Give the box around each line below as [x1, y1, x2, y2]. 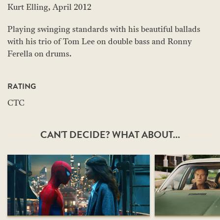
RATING [7, 81, 36, 92]
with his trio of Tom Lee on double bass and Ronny [7, 38, 192, 46]
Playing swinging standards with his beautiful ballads [7, 26, 200, 34]
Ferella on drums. [7, 51, 72, 58]
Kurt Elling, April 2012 [7, 4, 91, 12]
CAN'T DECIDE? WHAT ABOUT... [40, 127, 180, 142]
